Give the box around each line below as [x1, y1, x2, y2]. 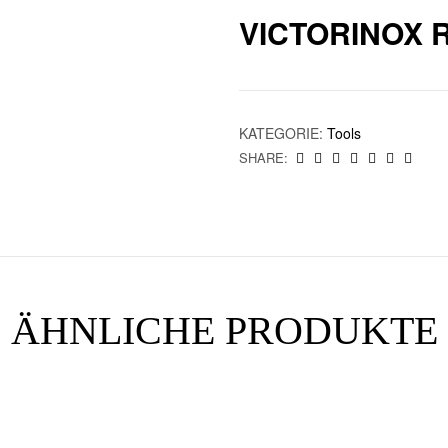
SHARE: [239, 147, 288, 167]
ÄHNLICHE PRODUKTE [10, 308, 438, 354]
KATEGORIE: [239, 122, 327, 143]
